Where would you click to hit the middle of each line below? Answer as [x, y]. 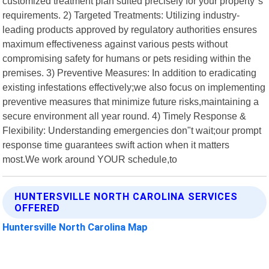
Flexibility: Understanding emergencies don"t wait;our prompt [132, 130]
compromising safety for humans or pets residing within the [127, 58]
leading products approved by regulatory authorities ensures [130, 29]
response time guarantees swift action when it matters [116, 144]
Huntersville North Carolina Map [75, 227]
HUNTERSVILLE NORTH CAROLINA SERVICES [126, 196]
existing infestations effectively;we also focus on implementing [134, 87]
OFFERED [38, 208]
